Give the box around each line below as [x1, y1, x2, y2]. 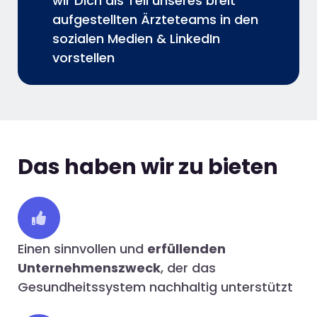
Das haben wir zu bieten [18, 151, 278, 182]
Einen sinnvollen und [18, 239, 147, 258]
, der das [161, 258, 216, 277]
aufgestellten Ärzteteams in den [52, 10, 258, 28]
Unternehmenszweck [18, 258, 161, 277]
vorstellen [52, 48, 115, 67]
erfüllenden [147, 239, 226, 258]
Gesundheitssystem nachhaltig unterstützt [18, 277, 293, 296]
